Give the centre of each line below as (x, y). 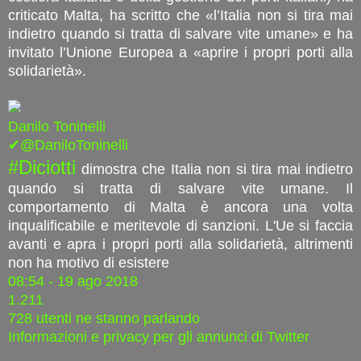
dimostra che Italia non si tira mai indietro (214, 169)
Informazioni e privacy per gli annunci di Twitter (159, 336)
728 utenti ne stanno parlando (104, 318)
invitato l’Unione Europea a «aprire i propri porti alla (180, 52)
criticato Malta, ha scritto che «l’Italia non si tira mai (180, 15)
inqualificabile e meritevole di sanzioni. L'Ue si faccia (180, 225)
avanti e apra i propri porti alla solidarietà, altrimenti (180, 244)
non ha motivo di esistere (89, 262)
